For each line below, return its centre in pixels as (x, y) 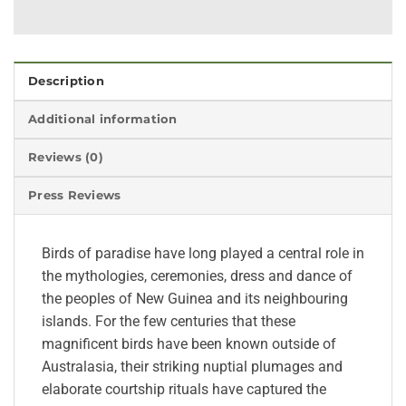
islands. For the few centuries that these (169, 321)
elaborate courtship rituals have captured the (184, 389)
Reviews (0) (66, 157)
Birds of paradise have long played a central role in (203, 253)
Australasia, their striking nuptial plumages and (192, 366)
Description (66, 81)
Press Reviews (75, 195)
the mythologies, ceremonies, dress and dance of (197, 275)
